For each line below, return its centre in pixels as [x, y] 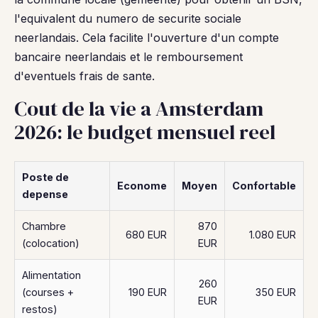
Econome [142, 186]
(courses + [48, 292]
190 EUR [148, 292]
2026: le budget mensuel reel [145, 132]
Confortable [264, 186]
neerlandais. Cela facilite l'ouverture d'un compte [147, 38]
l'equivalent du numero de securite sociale [128, 18]
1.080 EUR [273, 235]
